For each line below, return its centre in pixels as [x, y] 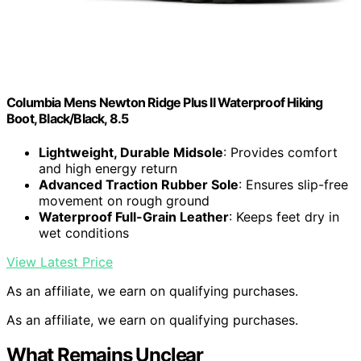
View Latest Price [60, 261]
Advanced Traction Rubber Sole [139, 184]
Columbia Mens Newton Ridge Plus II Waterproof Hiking [165, 103]
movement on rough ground [124, 200]
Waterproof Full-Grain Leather [134, 216]
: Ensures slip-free [293, 184]
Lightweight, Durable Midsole [131, 152]
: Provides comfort [280, 152]
